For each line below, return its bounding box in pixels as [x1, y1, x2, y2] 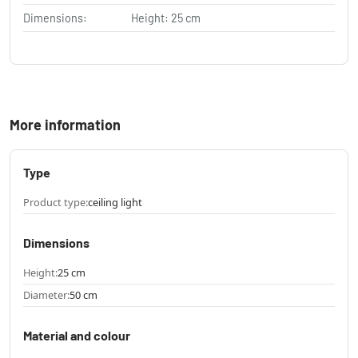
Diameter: [23, 287, 70, 302]
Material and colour [23, 327, 130, 343]
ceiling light [88, 194, 142, 209]
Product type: [23, 194, 88, 209]
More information [10, 115, 121, 133]
